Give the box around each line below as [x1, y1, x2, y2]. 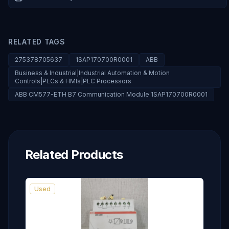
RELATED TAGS [8, 37, 65, 46]
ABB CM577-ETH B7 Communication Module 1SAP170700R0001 [15, 90, 208, 98]
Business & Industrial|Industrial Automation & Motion [15, 69, 170, 77]
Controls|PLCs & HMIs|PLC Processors [15, 77, 131, 85]
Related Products [25, 147, 123, 162]
